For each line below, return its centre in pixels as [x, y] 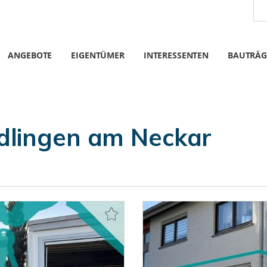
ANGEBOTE [30, 55]
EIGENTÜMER [98, 55]
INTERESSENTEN [176, 55]
